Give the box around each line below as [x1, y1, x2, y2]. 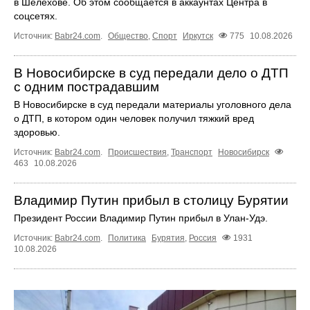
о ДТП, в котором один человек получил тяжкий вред [14, 112, 254, 124]
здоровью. [14, 126, 60, 138]
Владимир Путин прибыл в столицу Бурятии [14, 193, 289, 208]
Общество [108, 30, 148, 41]
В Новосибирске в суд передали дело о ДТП [14, 65, 289, 80]
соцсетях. [14, 10, 57, 21]
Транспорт [171, 147, 212, 158]
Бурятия [152, 233, 185, 244]
